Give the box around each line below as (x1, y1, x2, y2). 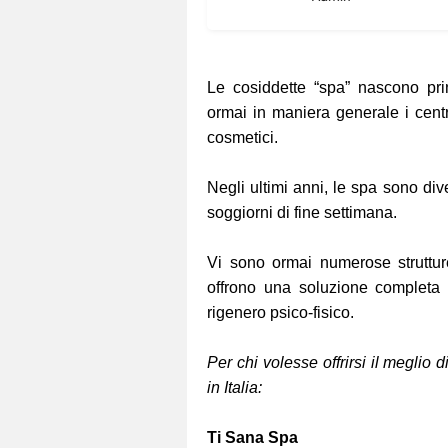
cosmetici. (207, 129, 282, 147)
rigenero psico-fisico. (207, 304, 358, 322)
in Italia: (207, 379, 262, 397)
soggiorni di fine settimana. (207, 204, 401, 222)
